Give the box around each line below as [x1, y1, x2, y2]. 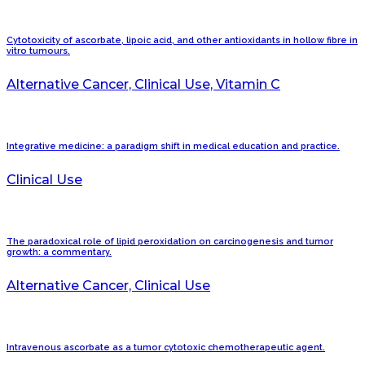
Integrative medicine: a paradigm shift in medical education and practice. [7, 140, 340, 152]
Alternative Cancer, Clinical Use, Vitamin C [7, 76, 280, 92]
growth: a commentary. [7, 246, 112, 257]
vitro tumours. [7, 45, 70, 56]
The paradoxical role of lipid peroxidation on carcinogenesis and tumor [7, 235, 333, 247]
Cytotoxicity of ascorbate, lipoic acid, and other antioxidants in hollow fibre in [7, 34, 358, 46]
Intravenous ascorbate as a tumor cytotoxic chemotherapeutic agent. [7, 341, 325, 353]
